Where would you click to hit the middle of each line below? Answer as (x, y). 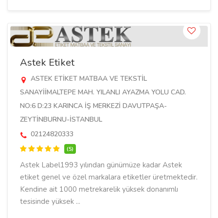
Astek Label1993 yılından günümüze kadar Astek (101, 165)
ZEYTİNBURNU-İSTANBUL (61, 119)
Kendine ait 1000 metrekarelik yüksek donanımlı (99, 189)
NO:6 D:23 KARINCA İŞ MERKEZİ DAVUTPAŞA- (93, 106)
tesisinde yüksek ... (50, 201)
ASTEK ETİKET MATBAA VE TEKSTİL (88, 79)
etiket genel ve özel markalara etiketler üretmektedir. (109, 177)
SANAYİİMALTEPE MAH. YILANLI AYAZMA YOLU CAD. (103, 92)
